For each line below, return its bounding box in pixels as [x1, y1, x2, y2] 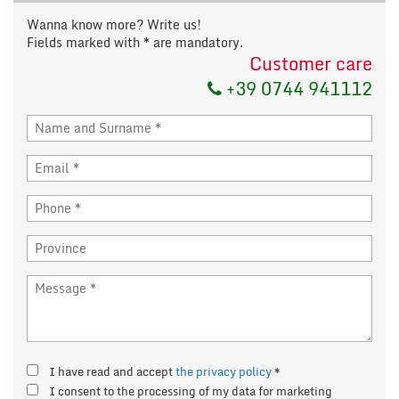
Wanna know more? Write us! [27, 13, 201, 35]
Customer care [249, 48, 372, 78]
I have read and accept [49, 361, 175, 381]
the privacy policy [175, 361, 272, 381]
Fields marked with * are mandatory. [27, 31, 243, 53]
